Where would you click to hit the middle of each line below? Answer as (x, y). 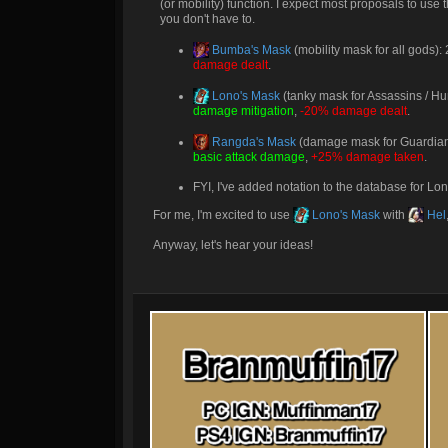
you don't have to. (207, 19)
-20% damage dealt (353, 111)
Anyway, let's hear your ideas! (233, 245)
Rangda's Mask (252, 142)
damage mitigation (243, 111)
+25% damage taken (367, 157)
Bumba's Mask (250, 50)
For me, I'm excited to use (223, 215)
